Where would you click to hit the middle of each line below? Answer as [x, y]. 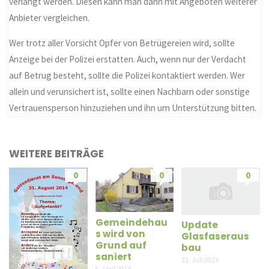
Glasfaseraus [215, 237]
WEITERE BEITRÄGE [57, 153]
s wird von [120, 234]
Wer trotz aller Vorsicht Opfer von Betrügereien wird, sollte [122, 43]
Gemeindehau [131, 222]
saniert [113, 256]
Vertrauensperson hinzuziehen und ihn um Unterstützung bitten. [133, 108]
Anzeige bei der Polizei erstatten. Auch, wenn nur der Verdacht [128, 59]
